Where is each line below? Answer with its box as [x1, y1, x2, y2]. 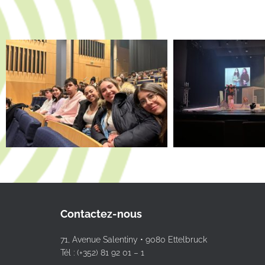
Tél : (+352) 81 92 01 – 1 [60, 248, 144, 257]
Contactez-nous [60, 208, 142, 220]
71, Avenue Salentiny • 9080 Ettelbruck [60, 235, 207, 244]
